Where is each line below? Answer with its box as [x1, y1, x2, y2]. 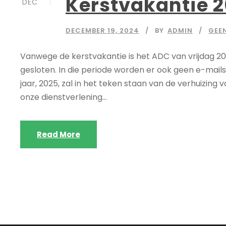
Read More [37, 129, 80, 140]
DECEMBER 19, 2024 [66, 26, 139, 36]
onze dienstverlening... [20, 91, 107, 103]
